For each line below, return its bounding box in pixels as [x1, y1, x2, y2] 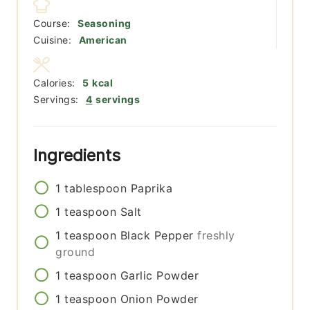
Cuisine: [33, 34, 75, 46]
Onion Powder [120, 292, 199, 307]
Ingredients [33, 145, 126, 166]
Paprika [130, 181, 173, 196]
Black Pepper [120, 228, 194, 243]
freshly [197, 228, 235, 243]
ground [55, 245, 95, 259]
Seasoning [77, 17, 131, 30]
